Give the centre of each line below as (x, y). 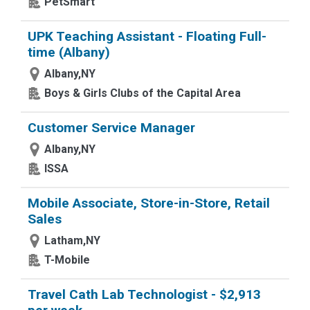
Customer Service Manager (111, 128)
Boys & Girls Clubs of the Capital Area (143, 93)
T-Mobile (67, 260)
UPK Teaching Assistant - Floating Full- (147, 36)
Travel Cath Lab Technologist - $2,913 (144, 294)
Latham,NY (72, 240)
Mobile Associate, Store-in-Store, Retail (149, 203)
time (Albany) (69, 52)
